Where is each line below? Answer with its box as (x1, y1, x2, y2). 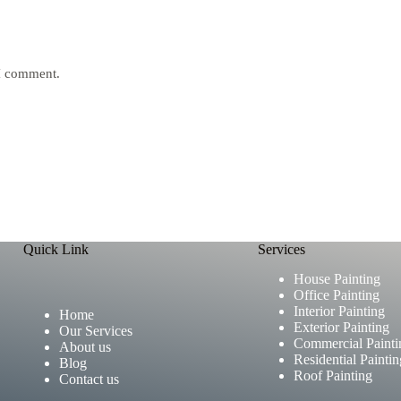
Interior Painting (293, 303, 385, 320)
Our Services (58, 323, 132, 339)
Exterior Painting (293, 320, 389, 336)
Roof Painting (293, 368, 372, 384)
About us (58, 339, 111, 355)
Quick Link (22, 242, 89, 258)
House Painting (293, 271, 380, 287)
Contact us (58, 371, 119, 388)
